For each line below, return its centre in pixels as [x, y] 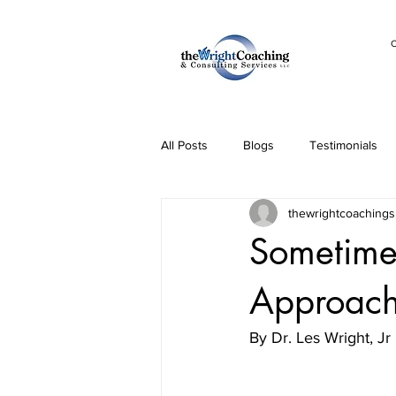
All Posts [184, 145]
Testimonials [343, 145]
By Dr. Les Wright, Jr [320, 338]
